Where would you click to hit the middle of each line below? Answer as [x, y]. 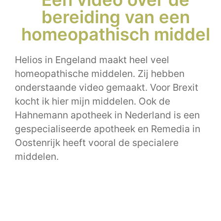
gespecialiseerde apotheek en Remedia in [108, 129]
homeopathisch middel [115, 34]
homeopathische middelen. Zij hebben [100, 73]
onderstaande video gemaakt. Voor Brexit [107, 87]
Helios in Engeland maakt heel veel [92, 59]
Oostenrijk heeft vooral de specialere [97, 142]
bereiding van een [115, 17]
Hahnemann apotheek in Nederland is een [107, 115]
